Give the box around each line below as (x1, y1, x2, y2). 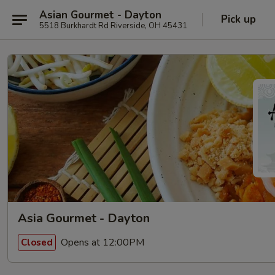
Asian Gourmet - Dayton (39, 7, 161, 22)
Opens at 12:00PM (58, 235, 144, 249)
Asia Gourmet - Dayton (18, 210, 150, 227)
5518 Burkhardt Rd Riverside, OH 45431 (39, 20, 187, 31)
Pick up (221, 12, 256, 26)
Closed (21, 236, 53, 249)
